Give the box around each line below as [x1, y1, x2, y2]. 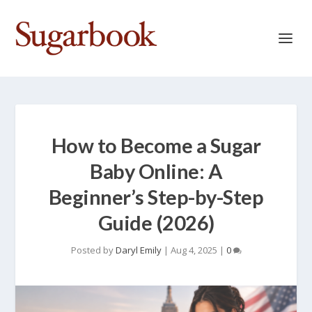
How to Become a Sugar [51, 133, 261, 157]
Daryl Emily [115, 244, 162, 256]
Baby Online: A [90, 159, 222, 183]
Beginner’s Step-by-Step [48, 185, 264, 209]
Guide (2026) [97, 210, 214, 235]
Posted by [70, 244, 116, 256]
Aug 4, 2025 [170, 244, 217, 256]
